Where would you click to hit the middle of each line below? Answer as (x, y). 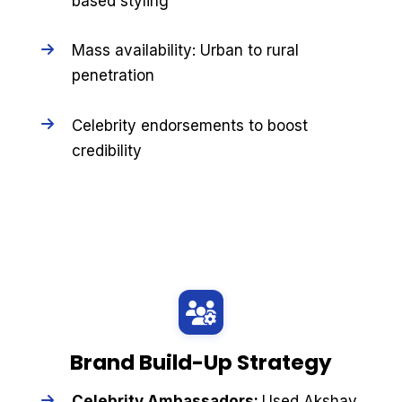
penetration (113, 76)
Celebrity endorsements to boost (189, 125)
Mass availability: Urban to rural (185, 51)
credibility (106, 150)
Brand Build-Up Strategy (201, 363)
